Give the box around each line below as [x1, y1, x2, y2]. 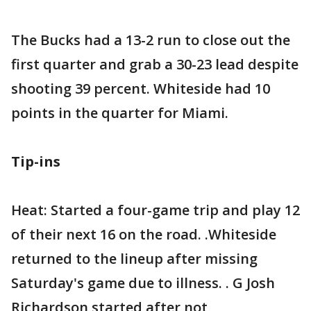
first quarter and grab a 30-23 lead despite [11, 55, 299, 74]
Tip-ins [11, 152, 60, 171]
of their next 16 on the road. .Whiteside [11, 225, 276, 244]
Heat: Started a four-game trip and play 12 [11, 201, 300, 219]
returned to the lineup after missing [11, 249, 258, 268]
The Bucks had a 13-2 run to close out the [11, 31, 290, 49]
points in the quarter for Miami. [11, 103, 228, 122]
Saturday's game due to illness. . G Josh [11, 274, 275, 292]
